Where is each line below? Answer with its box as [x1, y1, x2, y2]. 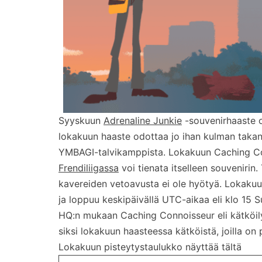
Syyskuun [58, 114, 104, 126]
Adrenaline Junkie [104, 114, 182, 126]
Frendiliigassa [58, 161, 119, 174]
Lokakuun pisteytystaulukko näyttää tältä [58, 240, 242, 253]
